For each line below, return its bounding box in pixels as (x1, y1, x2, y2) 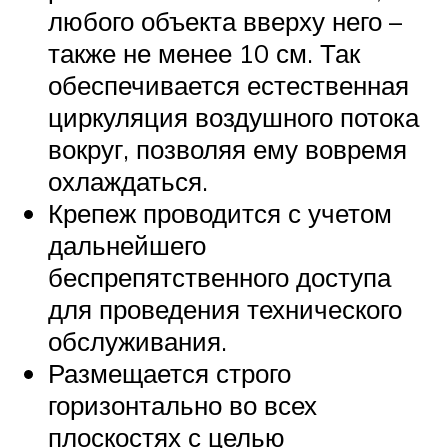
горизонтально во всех (48, 389, 317, 422)
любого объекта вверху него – (48, 5, 402, 38)
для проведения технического (48, 293, 402, 326)
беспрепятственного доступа (48, 261, 391, 294)
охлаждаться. (48, 165, 208, 198)
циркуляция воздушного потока (48, 101, 419, 134)
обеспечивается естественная (48, 69, 409, 102)
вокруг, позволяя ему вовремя (48, 133, 407, 166)
